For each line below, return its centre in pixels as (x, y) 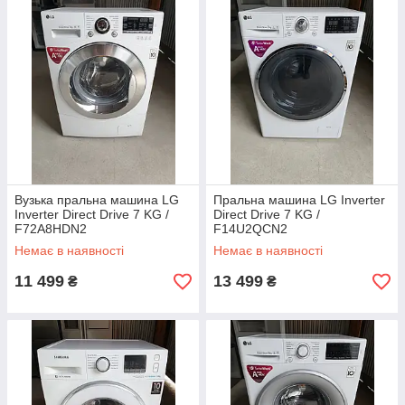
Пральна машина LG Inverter (299, 200)
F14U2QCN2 (250, 229)
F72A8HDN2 (51, 229)
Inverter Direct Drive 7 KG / (92, 214)
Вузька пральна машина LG (97, 200)
